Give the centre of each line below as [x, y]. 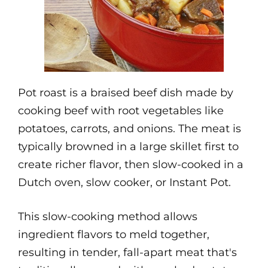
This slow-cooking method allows [108, 217]
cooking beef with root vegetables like [121, 111]
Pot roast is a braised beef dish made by [126, 93]
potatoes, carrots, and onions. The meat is [130, 129]
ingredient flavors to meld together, [114, 234]
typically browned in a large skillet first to [128, 147]
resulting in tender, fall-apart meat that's [127, 252]
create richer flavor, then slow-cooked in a [131, 165]
